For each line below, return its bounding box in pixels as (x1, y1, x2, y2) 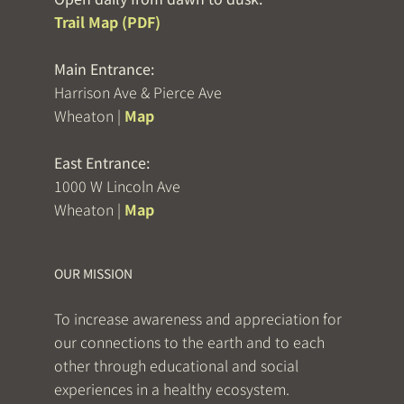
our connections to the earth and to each (54, 331, 325, 353)
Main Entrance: (54, 58, 154, 80)
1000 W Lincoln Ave (54, 175, 180, 197)
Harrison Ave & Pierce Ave (54, 81, 222, 104)
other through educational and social (54, 354, 298, 377)
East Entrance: (54, 151, 150, 174)
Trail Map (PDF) (54, 11, 161, 33)
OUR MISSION (54, 264, 133, 283)
